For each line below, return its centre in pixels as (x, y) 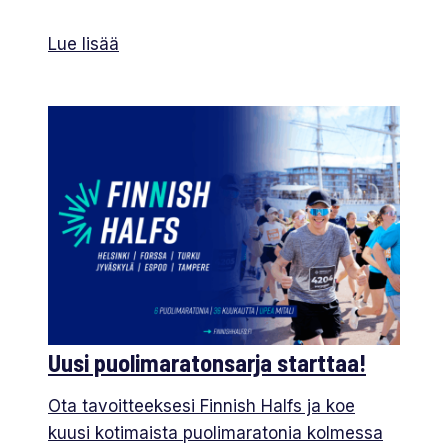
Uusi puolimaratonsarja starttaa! (207, 362)
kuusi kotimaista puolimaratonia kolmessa (215, 432)
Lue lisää (83, 44)
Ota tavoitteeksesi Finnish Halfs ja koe (201, 405)
